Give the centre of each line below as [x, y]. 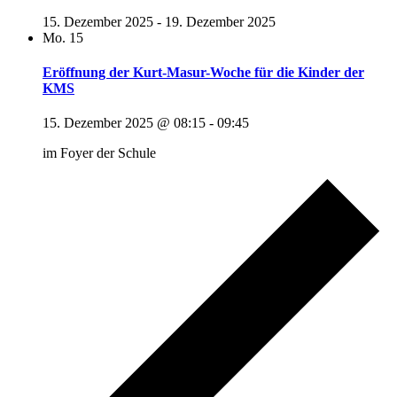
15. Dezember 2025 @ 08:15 [124, 123]
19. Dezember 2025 [220, 21]
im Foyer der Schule [99, 153]
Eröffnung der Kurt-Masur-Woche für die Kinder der [203, 72]
